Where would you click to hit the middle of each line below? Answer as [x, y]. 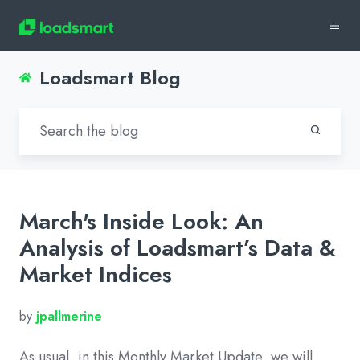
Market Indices [96, 274]
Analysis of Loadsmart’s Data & [178, 247]
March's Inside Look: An [141, 221]
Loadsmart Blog [110, 78]
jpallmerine [69, 316]
